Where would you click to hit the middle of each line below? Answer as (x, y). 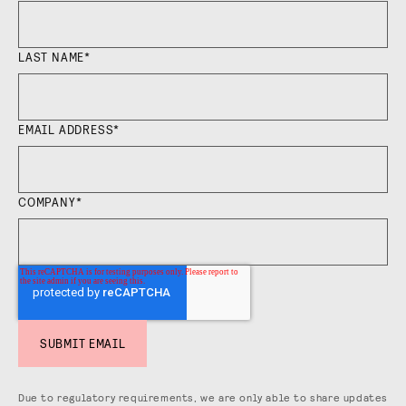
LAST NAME (52, 56)
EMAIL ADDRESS (66, 129)
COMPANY (47, 201)
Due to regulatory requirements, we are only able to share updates (203, 396)
